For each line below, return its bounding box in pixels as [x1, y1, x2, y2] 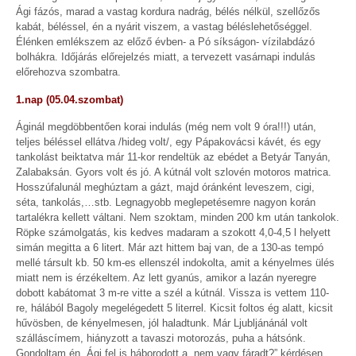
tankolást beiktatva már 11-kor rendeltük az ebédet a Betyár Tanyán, [16, 151, 331, 164]
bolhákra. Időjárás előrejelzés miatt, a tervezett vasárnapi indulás [16, 51, 315, 64]
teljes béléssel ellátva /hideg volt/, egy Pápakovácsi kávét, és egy [16, 136, 321, 149]
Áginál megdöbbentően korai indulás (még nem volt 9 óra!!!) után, [16, 121, 316, 133]
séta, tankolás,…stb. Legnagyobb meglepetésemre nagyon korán [16, 196, 315, 209]
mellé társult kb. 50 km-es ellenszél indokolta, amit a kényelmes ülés [16, 257, 335, 269]
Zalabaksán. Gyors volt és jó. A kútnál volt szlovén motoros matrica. [16, 166, 331, 179]
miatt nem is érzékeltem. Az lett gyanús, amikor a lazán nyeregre [16, 272, 316, 284]
